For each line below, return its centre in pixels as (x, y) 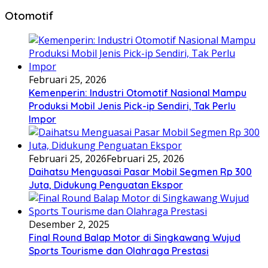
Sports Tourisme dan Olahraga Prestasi (119, 251)
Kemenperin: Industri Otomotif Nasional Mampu (138, 93)
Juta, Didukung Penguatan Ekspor (106, 185)
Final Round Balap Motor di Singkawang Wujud (135, 238)
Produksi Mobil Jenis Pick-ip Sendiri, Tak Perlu (132, 106)
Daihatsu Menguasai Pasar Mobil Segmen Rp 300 (140, 172)
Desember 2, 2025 (69, 225)
